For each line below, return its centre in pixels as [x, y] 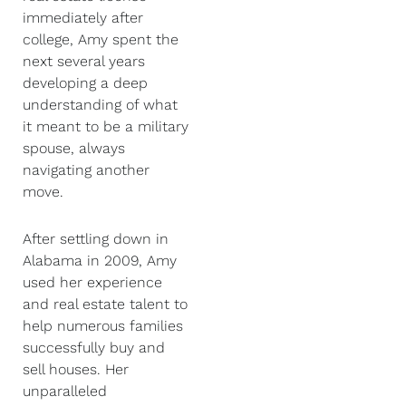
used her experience [92, 282]
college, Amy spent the [101, 39]
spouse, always [74, 148]
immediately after [83, 17]
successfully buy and [94, 347]
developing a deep [85, 82]
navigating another [86, 169]
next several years [84, 61]
